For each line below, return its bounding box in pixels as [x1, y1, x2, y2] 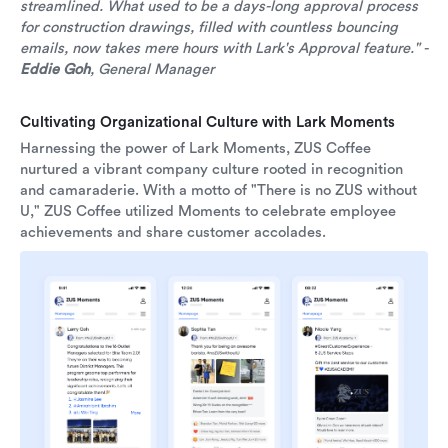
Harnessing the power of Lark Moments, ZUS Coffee [20, 140, 371, 158]
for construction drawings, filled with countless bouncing [20, 19, 398, 37]
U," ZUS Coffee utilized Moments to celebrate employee [20, 203, 396, 221]
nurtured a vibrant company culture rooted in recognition [20, 161, 403, 179]
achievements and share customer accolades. [20, 224, 326, 242]
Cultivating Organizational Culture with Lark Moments [20, 114, 395, 132]
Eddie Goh [20, 61, 90, 79]
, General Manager [90, 61, 214, 79]
